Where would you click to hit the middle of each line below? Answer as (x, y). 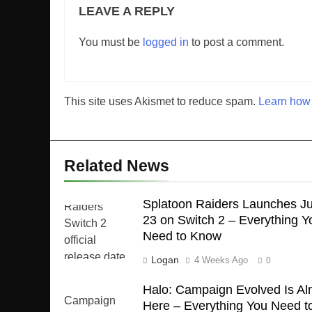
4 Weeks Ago (221, 260)
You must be (111, 42)
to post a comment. (236, 42)
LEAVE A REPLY (127, 11)
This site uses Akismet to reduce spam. (161, 101)
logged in (166, 42)
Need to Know (182, 236)
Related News (117, 165)
